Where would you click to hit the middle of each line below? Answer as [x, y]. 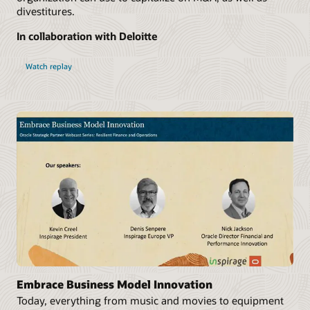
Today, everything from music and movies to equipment [150, 300]
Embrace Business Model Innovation [115, 284]
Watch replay [48, 66]
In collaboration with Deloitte [87, 36]
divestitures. [46, 11]
